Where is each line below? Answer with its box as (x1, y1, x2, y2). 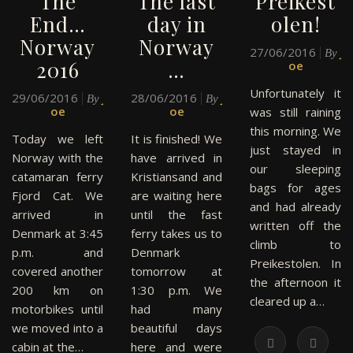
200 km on (12, 282, 103, 298)
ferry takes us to (131, 225, 222, 241)
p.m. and (12, 244, 103, 260)
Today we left (12, 131, 103, 147)
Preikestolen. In (250, 255, 341, 271)
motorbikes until (12, 301, 103, 317)
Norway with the (12, 150, 103, 165)
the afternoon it (250, 274, 341, 290)
